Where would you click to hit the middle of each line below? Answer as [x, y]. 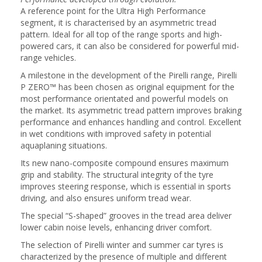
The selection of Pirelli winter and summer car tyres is [122, 245]
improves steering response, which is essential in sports [126, 186]
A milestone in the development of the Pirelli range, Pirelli [129, 75]
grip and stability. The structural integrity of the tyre [117, 175]
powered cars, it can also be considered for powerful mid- [130, 46]
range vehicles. [48, 58]
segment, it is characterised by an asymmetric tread [118, 23]
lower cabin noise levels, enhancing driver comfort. [116, 227]
